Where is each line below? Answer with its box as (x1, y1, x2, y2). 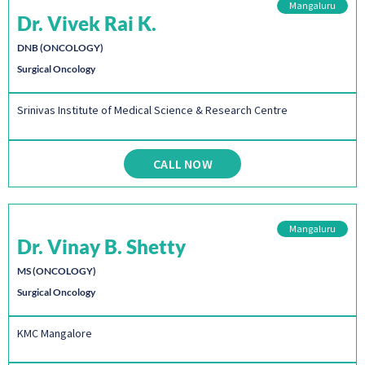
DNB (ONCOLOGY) (17, 42, 103, 55)
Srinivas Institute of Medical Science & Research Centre (17, 103, 288, 118)
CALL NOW (153, 155, 213, 172)
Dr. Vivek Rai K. (17, 11, 156, 36)
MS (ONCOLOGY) (17, 264, 96, 277)
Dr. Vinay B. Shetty (17, 234, 186, 258)
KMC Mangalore (17, 325, 92, 341)
